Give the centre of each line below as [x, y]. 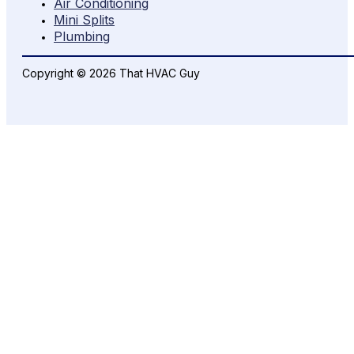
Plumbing [82, 37]
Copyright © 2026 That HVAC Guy [111, 73]
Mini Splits [84, 20]
